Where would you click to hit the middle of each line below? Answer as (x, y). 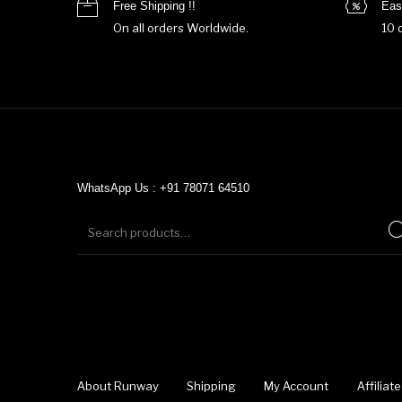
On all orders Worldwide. (181, 27)
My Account (297, 386)
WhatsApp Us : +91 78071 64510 (163, 188)
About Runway (118, 386)
